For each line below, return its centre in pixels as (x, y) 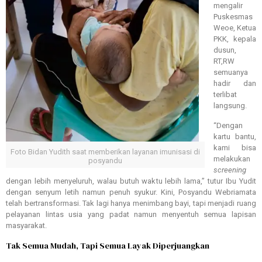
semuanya (231, 73)
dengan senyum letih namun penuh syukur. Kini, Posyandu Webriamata (131, 192)
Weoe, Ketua (235, 28)
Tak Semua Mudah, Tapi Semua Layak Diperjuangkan (108, 246)
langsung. (230, 106)
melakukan (232, 159)
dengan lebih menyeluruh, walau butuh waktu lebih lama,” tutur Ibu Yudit (131, 181)
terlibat (225, 95)
